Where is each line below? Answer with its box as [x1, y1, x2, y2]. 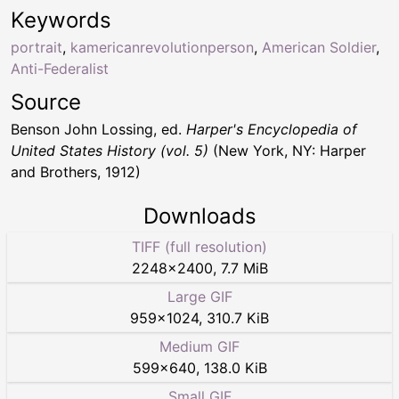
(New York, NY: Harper [208, 142, 366, 160]
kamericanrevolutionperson [70, 38, 254, 57]
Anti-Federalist [11, 60, 109, 78]
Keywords [11, 7, 111, 34]
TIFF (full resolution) [132, 238, 267, 256]
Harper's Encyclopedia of [186, 120, 357, 139]
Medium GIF [159, 338, 240, 356]
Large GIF [167, 288, 232, 306]
